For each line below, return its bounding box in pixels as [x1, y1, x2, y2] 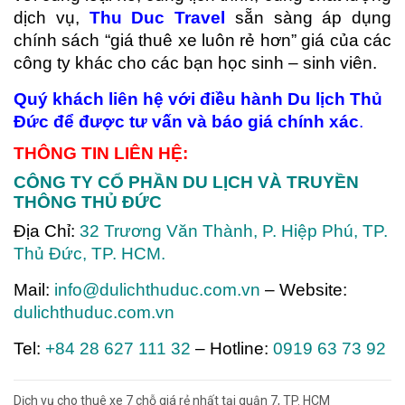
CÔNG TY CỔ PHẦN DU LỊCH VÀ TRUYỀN [14, 172, 359, 192]
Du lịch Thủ [287, 89, 382, 108]
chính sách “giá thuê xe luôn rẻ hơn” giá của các [14, 30, 391, 50]
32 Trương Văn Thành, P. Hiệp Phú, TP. [80, 221, 388, 240]
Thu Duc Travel [89, 7, 225, 27]
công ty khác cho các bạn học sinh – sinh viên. [14, 52, 377, 72]
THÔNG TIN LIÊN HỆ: [14, 143, 188, 163]
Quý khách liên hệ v [14, 89, 178, 108]
